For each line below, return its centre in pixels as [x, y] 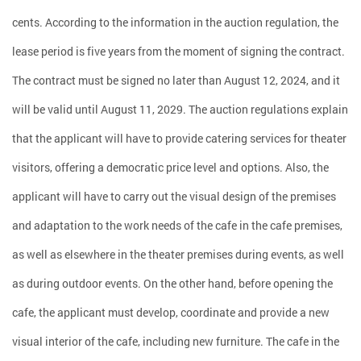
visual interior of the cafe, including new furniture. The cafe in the [176, 341]
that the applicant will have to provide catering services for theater [179, 138]
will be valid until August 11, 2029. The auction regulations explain [180, 109]
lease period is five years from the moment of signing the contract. [178, 51]
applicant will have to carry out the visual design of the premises [174, 196]
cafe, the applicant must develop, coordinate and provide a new [171, 312]
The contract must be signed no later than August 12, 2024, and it [176, 80]
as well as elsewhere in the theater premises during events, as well [178, 254]
